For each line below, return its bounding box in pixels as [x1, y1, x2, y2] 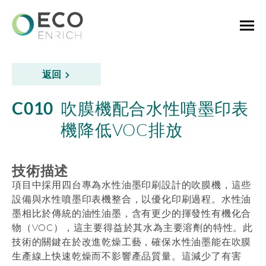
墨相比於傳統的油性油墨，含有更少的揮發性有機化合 [12, 207, 252, 219]
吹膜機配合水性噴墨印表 [61, 98, 249, 118]
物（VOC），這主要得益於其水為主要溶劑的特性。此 [12, 221, 253, 233]
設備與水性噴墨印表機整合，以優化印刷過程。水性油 [12, 193, 252, 205]
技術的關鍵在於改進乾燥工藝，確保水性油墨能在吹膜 [12, 236, 252, 248]
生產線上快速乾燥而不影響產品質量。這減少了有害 [12, 250, 242, 262]
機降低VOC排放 [61, 119, 183, 140]
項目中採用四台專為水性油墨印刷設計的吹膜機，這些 [12, 179, 252, 191]
